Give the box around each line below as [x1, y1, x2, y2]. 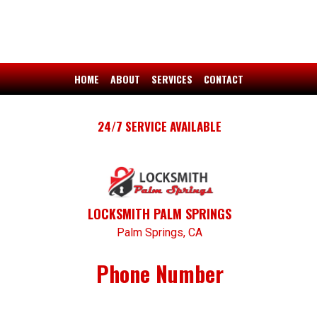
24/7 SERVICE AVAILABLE [98, 117, 221, 135]
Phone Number [96, 258, 224, 290]
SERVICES [151, 71, 192, 86]
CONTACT [203, 71, 243, 86]
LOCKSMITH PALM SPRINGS [88, 204, 231, 224]
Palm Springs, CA [117, 226, 202, 240]
